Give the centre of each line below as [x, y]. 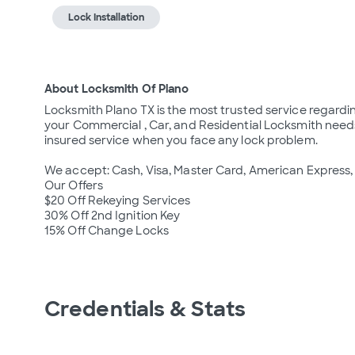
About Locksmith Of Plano [117, 89]
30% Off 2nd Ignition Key [113, 216]
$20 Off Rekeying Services [118, 200]
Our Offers [74, 185]
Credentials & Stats [145, 309]
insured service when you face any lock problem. [181, 140]
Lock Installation [106, 17]
